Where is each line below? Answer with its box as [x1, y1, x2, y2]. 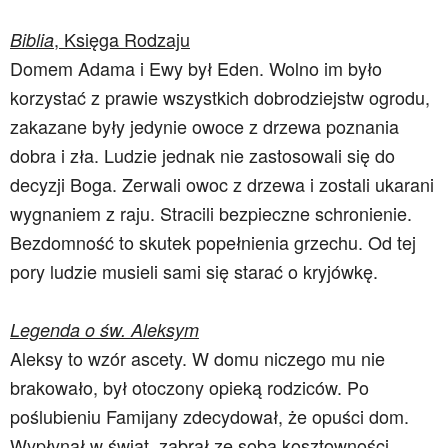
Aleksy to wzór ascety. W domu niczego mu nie [10, 345, 385, 371]
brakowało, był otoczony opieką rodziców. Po [10, 374, 369, 400]
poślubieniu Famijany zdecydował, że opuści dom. [10, 403, 409, 429]
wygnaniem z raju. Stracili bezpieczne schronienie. [10, 200, 412, 226]
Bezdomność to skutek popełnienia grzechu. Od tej [10, 229, 416, 255]
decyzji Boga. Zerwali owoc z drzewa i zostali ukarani [10, 171, 434, 197]
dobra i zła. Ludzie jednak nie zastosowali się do [10, 142, 395, 168]
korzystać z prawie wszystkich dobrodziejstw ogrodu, [10, 84, 430, 110]
